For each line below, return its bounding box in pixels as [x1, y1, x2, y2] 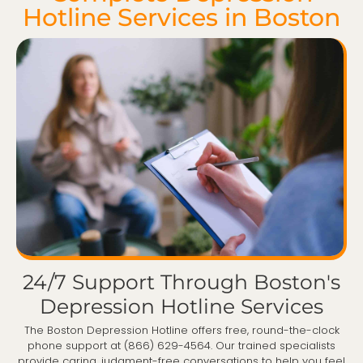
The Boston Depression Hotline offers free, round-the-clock [23, 322, 340, 338]
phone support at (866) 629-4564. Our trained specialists [28, 337, 335, 353]
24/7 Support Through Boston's [23, 269, 340, 294]
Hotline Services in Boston [23, 2, 340, 32]
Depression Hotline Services [40, 293, 323, 318]
